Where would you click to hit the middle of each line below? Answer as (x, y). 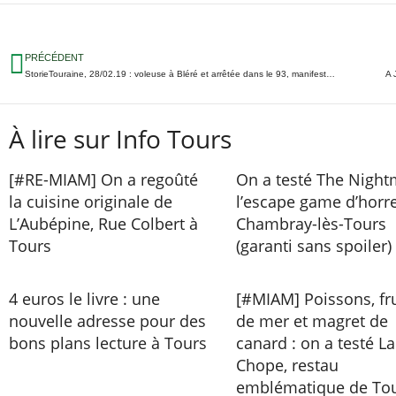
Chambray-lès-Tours (311, 224)
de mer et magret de (312, 321)
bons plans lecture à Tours (108, 343)
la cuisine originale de (91, 202)
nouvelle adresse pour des (107, 321)
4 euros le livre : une (84, 299)
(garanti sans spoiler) (313, 246)
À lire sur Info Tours (120, 139)
